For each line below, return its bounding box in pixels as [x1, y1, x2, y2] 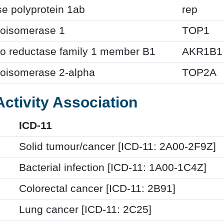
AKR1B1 [182, 45, 222, 57]
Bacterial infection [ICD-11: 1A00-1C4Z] [19, 161, 206, 173]
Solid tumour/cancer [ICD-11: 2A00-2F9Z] [19, 140, 216, 152]
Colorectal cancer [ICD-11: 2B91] [19, 182, 175, 194]
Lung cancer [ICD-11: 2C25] [19, 203, 151, 215]
